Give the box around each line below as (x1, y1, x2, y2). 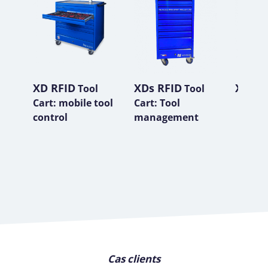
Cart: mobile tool (33, 96, 113, 109)
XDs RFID (134, 80, 182, 95)
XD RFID (33, 80, 75, 95)
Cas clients (108, 252, 160, 266)
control (33, 110, 68, 124)
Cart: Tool (134, 96, 180, 109)
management (134, 110, 199, 124)
